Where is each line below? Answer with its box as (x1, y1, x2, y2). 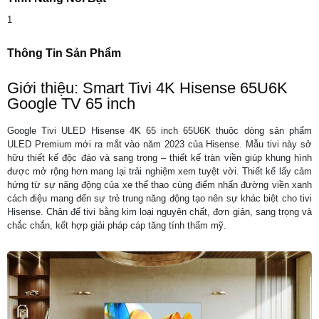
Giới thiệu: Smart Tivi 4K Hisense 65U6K (7, 78, 288, 97)
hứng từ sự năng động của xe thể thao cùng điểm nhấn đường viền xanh (7, 179, 312, 190)
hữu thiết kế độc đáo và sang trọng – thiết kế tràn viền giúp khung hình (7, 152, 312, 163)
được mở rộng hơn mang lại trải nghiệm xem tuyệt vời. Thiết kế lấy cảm (7, 165, 312, 177)
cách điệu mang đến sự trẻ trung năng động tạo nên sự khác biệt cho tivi (7, 192, 312, 204)
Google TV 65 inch (7, 94, 135, 113)
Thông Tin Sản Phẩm (7, 46, 121, 59)
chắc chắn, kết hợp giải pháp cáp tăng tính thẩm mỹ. (7, 219, 226, 231)
